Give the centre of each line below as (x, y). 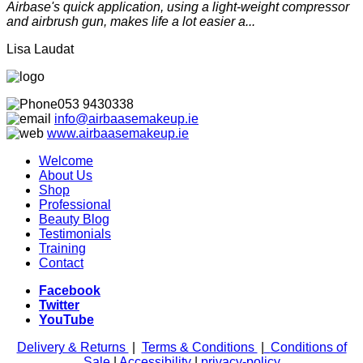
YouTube (66, 320)
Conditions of (308, 348)
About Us (66, 176)
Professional (75, 205)
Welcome (66, 161)
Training (62, 249)
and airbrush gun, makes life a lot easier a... (131, 22)
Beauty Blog (74, 220)
